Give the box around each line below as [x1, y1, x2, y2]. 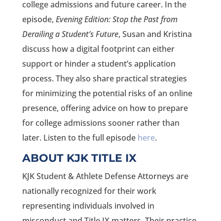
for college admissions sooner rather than [22, 117, 180, 128]
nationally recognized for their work [22, 185, 156, 196]
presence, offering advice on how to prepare [22, 102, 188, 113]
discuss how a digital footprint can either [22, 43, 175, 54]
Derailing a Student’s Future [22, 28, 118, 39]
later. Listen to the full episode [22, 132, 138, 143]
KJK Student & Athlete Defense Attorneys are [22, 170, 188, 182]
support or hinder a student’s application [22, 58, 176, 69]
